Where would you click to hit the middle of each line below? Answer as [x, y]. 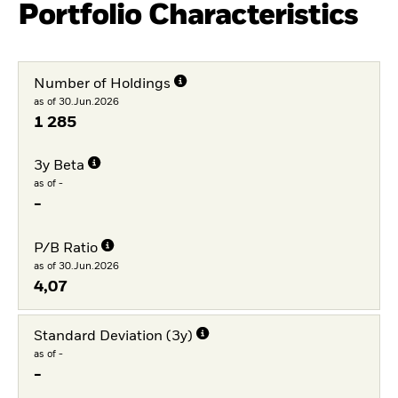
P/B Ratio [65, 249]
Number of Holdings [102, 84]
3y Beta [59, 167]
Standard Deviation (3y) [113, 337]
